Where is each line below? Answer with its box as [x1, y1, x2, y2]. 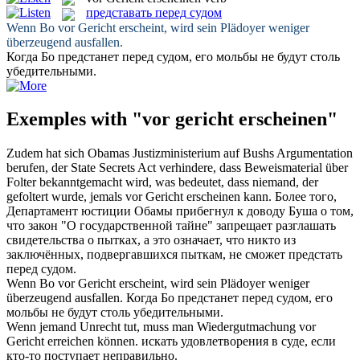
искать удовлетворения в [141, 334, 281, 349]
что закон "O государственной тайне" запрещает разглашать [6, 219, 336, 233]
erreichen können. [44, 334, 138, 349]
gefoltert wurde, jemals [6, 190, 125, 204]
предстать [288, 247, 342, 262]
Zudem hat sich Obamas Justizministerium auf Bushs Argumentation [6, 146, 353, 161]
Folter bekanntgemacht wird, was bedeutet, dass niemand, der [6, 175, 318, 190]
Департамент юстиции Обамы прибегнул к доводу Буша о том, [6, 204, 354, 219]
